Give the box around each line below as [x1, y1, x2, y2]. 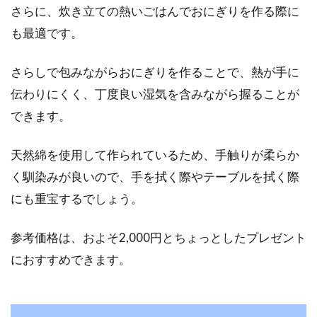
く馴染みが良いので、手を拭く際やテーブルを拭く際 [11, 169, 299, 184]
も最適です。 [11, 25, 83, 40]
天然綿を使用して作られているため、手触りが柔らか [11, 147, 299, 162]
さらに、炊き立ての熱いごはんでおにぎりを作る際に [11, 4, 299, 18]
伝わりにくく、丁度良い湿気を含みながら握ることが [11, 86, 299, 101]
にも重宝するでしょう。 [11, 191, 143, 206]
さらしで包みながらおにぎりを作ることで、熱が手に [11, 64, 299, 79]
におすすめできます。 [11, 252, 131, 267]
